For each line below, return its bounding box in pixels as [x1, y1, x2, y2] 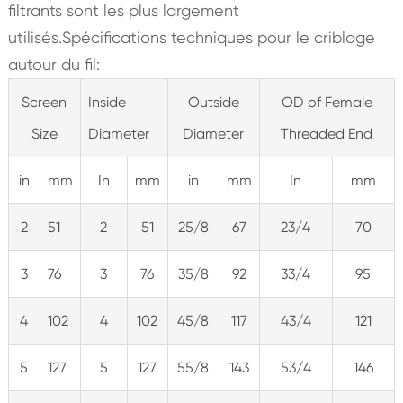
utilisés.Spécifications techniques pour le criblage [7, 27, 375, 47]
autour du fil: [7, 54, 100, 74]
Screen [22, 93, 67, 111]
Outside [187, 93, 239, 111]
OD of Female [281, 93, 372, 111]
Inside [87, 93, 126, 111]
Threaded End [281, 124, 373, 142]
